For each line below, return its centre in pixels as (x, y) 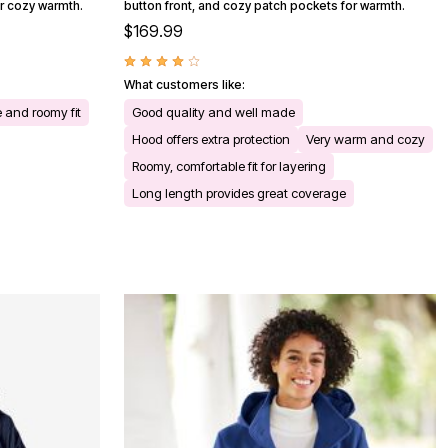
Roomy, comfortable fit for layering (229, 166)
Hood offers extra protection (211, 139)
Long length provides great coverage (239, 193)
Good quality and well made (213, 112)
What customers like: (184, 85)
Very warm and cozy (365, 139)
